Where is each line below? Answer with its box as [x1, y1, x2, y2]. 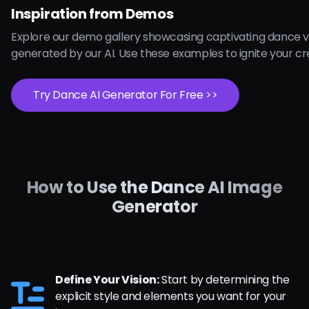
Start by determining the [159, 272, 290, 288]
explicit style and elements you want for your [55, 288, 287, 304]
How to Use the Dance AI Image [26, 176, 283, 199]
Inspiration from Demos [11, 4, 174, 23]
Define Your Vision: [55, 272, 159, 288]
